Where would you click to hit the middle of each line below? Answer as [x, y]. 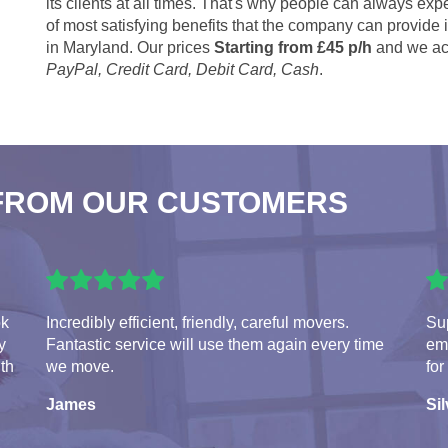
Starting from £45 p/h [293, 47]
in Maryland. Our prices [130, 47]
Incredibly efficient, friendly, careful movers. [197, 322]
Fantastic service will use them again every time [215, 344]
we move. [80, 366]
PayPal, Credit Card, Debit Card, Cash [182, 69]
